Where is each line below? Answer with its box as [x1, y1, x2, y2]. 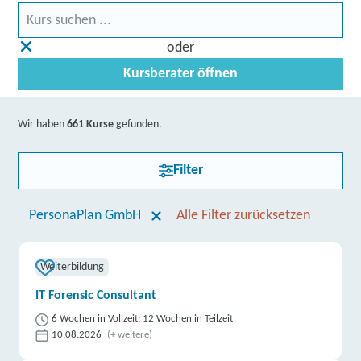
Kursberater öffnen [123, 66, 238, 81]
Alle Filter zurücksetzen [176, 208, 310, 223]
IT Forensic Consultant [35, 289, 157, 302]
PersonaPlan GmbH [28, 208, 141, 223]
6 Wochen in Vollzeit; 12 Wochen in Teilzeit [52, 313, 234, 324]
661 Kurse [67, 118, 114, 131]
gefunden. [114, 118, 163, 131]
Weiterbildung [40, 261, 105, 273]
